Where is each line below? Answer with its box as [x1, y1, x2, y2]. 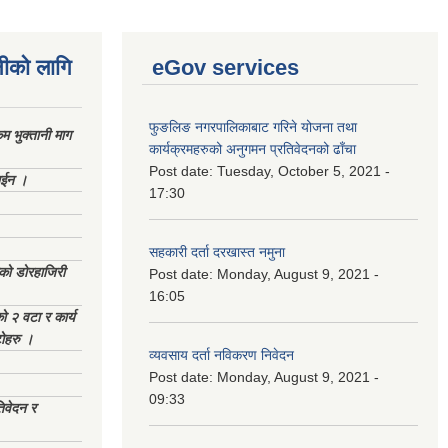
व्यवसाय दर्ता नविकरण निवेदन [149, 347, 294, 363]
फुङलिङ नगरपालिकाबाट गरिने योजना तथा [149, 119, 357, 135]
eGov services [152, 55, 299, 80]
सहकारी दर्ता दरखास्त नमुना [149, 244, 285, 260]
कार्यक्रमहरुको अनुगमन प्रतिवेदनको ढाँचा [149, 141, 356, 157]
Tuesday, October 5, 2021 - [217, 163, 390, 179]
